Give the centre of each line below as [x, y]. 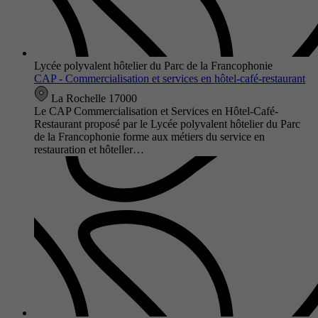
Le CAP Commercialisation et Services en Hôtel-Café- [156, 111]
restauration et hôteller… [89, 149]
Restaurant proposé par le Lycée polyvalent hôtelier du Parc [167, 124]
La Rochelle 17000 [93, 98]
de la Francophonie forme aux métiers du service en [149, 136]
